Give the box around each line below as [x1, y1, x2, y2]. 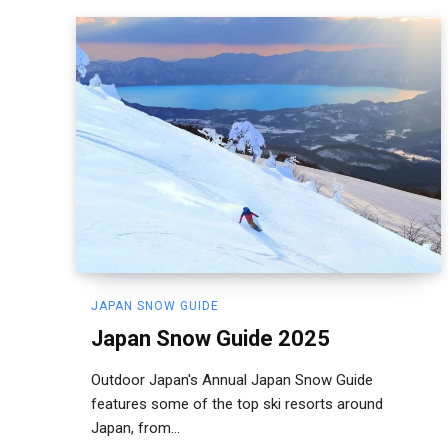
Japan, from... [91, 418, 180, 437]
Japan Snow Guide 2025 [91, 325, 330, 351]
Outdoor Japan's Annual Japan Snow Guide [91, 370, 373, 389]
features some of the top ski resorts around [91, 394, 383, 413]
